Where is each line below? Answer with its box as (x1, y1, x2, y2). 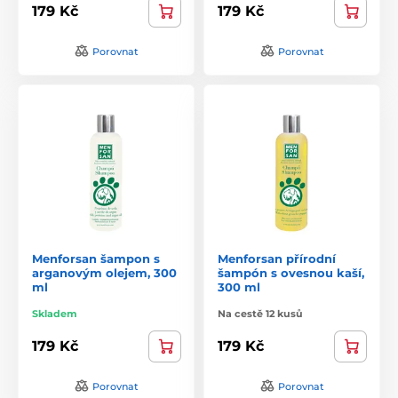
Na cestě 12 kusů (218, 306, 303, 320)
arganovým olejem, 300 (32, 265, 177, 280)
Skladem (32, 306, 77, 320)
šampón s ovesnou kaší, (218, 265, 364, 280)
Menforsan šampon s (32, 251, 160, 266)
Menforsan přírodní (218, 251, 336, 266)
